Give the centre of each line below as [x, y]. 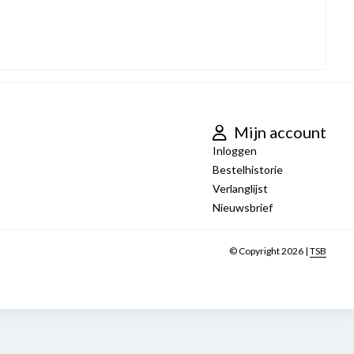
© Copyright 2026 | [269, 251]
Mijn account [279, 132]
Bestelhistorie [248, 169]
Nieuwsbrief [243, 207]
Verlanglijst [240, 188]
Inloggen [235, 151]
